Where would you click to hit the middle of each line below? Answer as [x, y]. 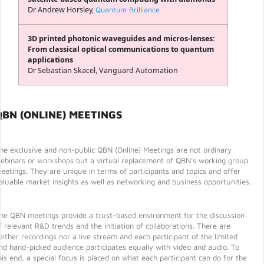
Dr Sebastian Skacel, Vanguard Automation [103, 71]
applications [50, 60]
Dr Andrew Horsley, [62, 10]
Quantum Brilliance [128, 10]
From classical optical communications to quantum [121, 49]
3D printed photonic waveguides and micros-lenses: [121, 39]
